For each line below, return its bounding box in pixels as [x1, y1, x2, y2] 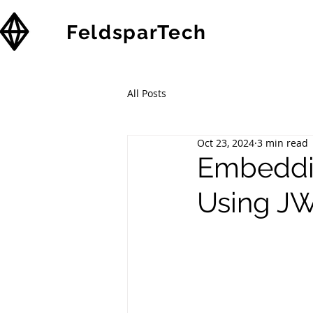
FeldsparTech [66, 21, 208, 44]
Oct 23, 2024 [197, 136, 254, 150]
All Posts [127, 86, 166, 100]
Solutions [212, 21, 312, 44]
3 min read [257, 136, 308, 150]
